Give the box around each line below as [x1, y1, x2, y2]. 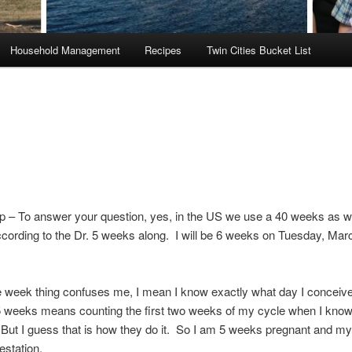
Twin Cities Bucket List [206, 42, 311, 58]
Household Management [9, 42, 120, 58]
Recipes [145, 42, 182, 58]
